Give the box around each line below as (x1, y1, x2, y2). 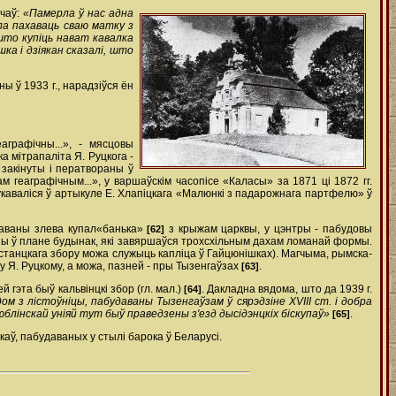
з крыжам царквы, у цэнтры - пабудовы (164, 223, 373, 235)
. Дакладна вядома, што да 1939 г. (202, 283, 373, 295)
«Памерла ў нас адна (22, 7, 134, 19)
